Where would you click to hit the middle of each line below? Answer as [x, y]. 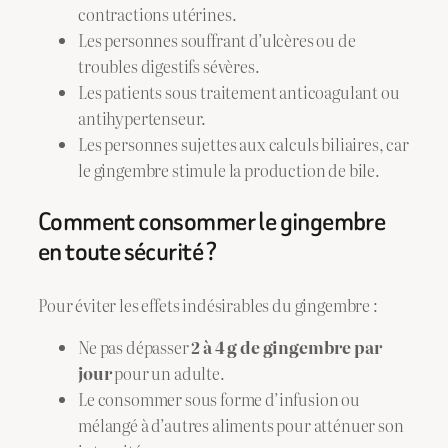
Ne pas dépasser [135, 347]
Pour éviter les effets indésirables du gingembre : [208, 304]
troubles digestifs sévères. [169, 65]
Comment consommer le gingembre [212, 222]
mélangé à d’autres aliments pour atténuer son [241, 425]
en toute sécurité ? [127, 252]
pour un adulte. [168, 373]
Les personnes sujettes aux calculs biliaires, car [243, 143]
